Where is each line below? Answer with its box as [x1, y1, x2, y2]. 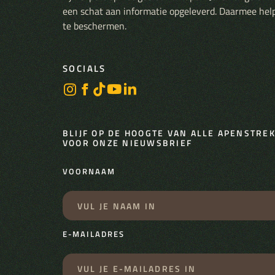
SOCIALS [63, 61, 106, 76]
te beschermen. [63, 18, 126, 33]
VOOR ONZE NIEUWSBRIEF [63, 136, 193, 149]
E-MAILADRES [63, 228, 125, 240]
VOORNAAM [63, 166, 115, 177]
